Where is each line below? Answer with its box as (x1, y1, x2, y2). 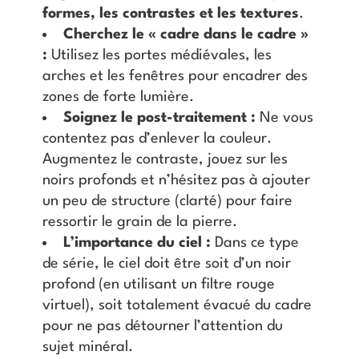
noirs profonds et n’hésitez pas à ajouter (42, 173, 310, 188)
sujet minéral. (42, 340, 133, 355)
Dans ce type (211, 236, 300, 251)
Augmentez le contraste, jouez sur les (42, 152, 288, 167)
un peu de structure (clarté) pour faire (42, 194, 292, 209)
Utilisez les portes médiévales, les (46, 48, 272, 63)
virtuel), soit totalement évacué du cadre (42, 298, 312, 313)
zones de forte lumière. (42, 90, 194, 105)
